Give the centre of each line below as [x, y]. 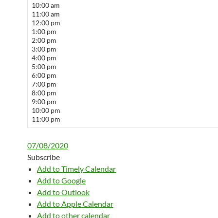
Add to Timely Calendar [76, 169]
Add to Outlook [63, 192]
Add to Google [61, 180]
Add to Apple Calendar [75, 204]
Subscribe [44, 157]
